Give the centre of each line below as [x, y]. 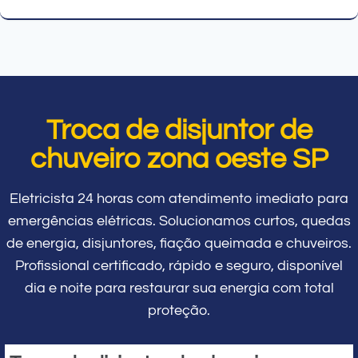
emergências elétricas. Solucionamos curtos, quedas [179, 221]
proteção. [179, 310]
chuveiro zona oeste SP [179, 159]
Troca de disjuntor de [179, 130]
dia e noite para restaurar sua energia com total [179, 288]
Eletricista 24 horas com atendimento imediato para [179, 198]
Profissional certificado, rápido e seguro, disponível [179, 265]
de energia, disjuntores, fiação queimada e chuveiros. [179, 243]
